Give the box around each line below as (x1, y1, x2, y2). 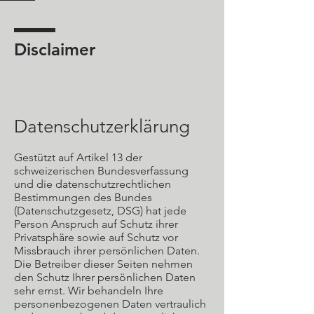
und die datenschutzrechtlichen (14, 177, 171, 191)
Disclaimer (14, 39, 95, 60)
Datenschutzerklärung (14, 116, 190, 137)
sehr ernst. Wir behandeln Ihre (14, 284, 163, 297)
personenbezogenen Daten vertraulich (14, 297, 206, 310)
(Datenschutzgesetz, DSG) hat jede (14, 204, 186, 217)
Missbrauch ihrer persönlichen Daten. (14, 244, 200, 257)
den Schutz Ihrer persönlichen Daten (14, 271, 196, 284)
